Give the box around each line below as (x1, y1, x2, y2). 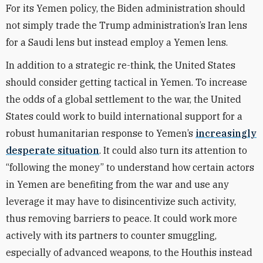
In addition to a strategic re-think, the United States (6, 59, 235, 71)
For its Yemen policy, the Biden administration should (6, 2, 245, 14)
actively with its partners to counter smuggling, (6, 230, 217, 241)
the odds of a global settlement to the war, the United (6, 93, 241, 105)
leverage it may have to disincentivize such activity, (6, 195, 236, 207)
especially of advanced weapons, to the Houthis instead (6, 247, 252, 258)
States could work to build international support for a (6, 110, 242, 122)
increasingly (195, 127, 257, 139)
